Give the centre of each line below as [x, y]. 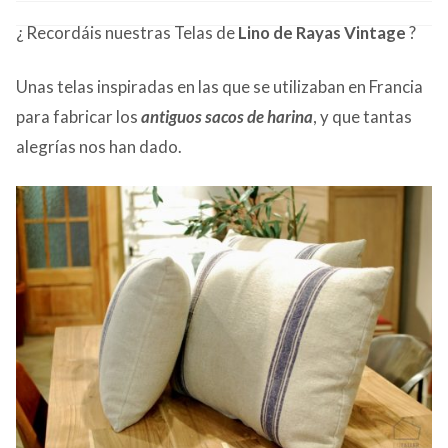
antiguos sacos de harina [227, 116]
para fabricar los [78, 116]
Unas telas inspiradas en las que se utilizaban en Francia [219, 86]
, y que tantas [362, 116]
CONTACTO [66, 18]
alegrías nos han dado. [99, 146]
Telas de [206, 33]
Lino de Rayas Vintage [322, 33]
